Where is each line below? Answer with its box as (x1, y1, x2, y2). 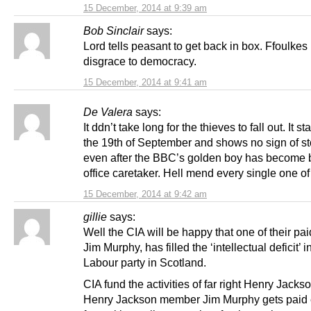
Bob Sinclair (83, 24, 144, 37)
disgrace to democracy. (83, 54, 196, 67)
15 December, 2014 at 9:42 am (83, 188, 207, 199)
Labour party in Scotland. (83, 255, 206, 269)
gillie (83, 210, 107, 223)
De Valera (83, 105, 133, 118)
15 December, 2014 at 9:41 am (83, 76, 207, 87)
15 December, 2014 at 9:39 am (83, 2, 207, 13)
